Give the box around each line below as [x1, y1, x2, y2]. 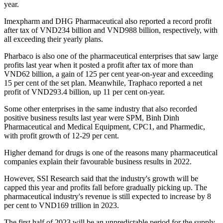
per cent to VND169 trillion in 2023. [4, 201, 119, 210]
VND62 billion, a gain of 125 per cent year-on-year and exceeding [4, 69, 213, 78]
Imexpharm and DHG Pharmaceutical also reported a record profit [4, 16, 212, 25]
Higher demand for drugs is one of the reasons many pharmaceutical [4, 148, 218, 157]
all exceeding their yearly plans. [4, 34, 103, 43]
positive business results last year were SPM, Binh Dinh [4, 113, 179, 122]
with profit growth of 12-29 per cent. [4, 131, 119, 140]
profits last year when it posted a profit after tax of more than [4, 60, 193, 69]
